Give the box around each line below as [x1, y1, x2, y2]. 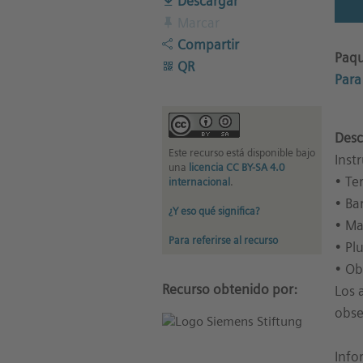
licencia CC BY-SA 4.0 [188, 160, 284, 173]
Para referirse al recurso [168, 233, 278, 246]
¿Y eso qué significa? [168, 204, 259, 217]
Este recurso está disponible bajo [168, 146, 315, 159]
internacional [168, 175, 230, 188]
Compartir [173, 36, 239, 53]
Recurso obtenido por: [161, 280, 297, 297]
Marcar [173, 14, 220, 31]
